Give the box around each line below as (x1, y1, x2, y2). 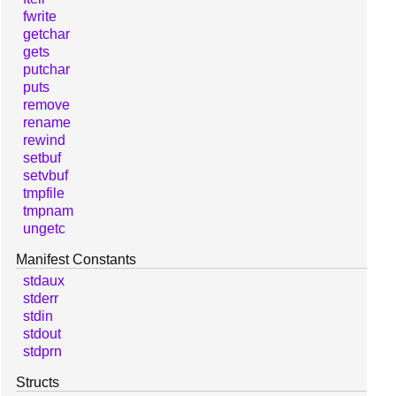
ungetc (23, 220, 65, 236)
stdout (23, 325, 61, 341)
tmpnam (23, 202, 73, 218)
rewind (23, 132, 65, 148)
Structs (16, 374, 59, 390)
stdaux (23, 272, 65, 288)
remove (23, 96, 70, 112)
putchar (23, 61, 70, 77)
